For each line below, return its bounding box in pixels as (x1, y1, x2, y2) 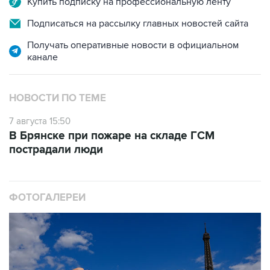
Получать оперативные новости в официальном (27, 14, 239, 26)
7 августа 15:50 (9, 90, 71, 101)
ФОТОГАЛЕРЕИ (9, 166, 86, 178)
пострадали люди (9, 118, 103, 131)
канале (27, 26, 58, 38)
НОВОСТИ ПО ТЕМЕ (9, 67, 106, 79)
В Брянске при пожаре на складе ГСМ (9, 104, 215, 118)
